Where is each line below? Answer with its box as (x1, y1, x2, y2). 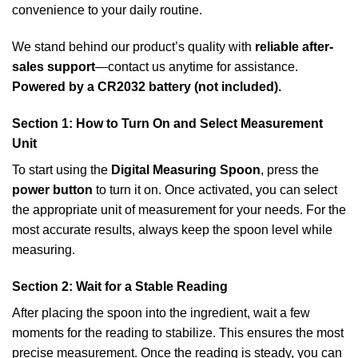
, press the (261, 162, 319, 177)
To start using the (12, 162, 111, 177)
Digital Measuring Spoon (111, 162, 261, 177)
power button (12, 182, 93, 197)
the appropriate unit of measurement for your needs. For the (12, 202, 346, 217)
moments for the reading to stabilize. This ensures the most (12, 325, 344, 340)
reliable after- (255, 40, 333, 54)
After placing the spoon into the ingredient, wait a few (12, 305, 310, 320)
